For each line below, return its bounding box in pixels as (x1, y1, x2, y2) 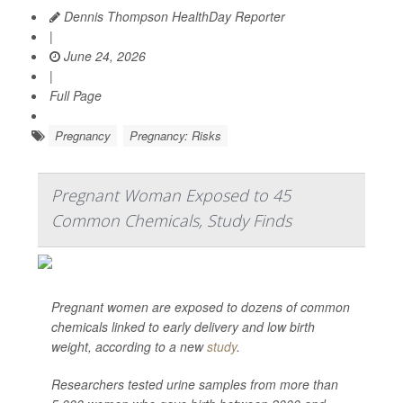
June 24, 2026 (60, 47, 146, 65)
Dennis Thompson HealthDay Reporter (60, 7, 285, 25)
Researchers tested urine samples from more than (51, 375, 338, 393)
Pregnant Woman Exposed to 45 (51, 184, 291, 206)
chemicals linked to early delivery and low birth (51, 318, 315, 336)
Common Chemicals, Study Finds (51, 210, 291, 231)
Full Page (49, 86, 102, 104)
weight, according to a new (51, 337, 207, 355)
